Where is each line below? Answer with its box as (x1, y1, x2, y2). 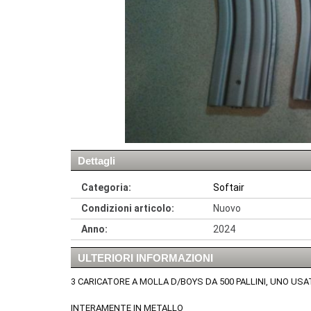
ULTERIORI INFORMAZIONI (78, 252, 213, 264)
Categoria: (81, 182, 131, 194)
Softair (213, 182, 244, 194)
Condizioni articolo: (81, 203, 174, 215)
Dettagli (78, 155, 115, 167)
